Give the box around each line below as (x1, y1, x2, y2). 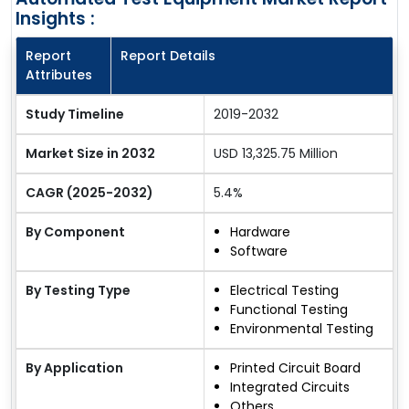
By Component (26, 223, 125, 242)
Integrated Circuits (230, 378, 350, 397)
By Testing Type (26, 281, 131, 300)
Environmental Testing (230, 320, 373, 339)
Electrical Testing (230, 281, 339, 300)
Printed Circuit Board (230, 359, 361, 378)
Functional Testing (230, 300, 348, 320)
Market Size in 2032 (26, 144, 155, 163)
